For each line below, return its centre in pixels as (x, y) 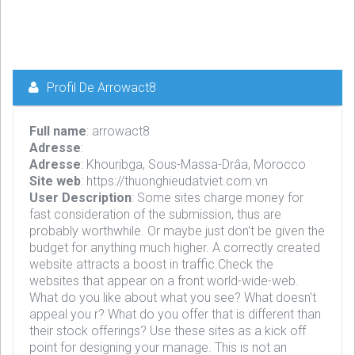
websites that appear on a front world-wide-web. (164, 281)
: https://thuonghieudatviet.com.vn (174, 181)
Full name (58, 131)
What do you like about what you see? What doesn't (173, 298)
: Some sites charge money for (218, 198)
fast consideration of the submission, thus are (155, 214)
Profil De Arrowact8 (101, 88)
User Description (80, 198)
